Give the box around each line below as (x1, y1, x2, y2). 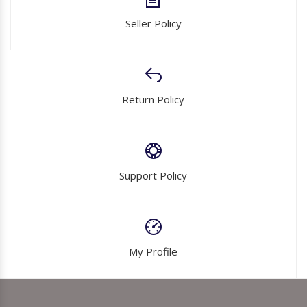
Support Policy (119, 168, 187, 182)
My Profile (129, 244, 177, 258)
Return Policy (122, 92, 184, 106)
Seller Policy (125, 16, 182, 30)
